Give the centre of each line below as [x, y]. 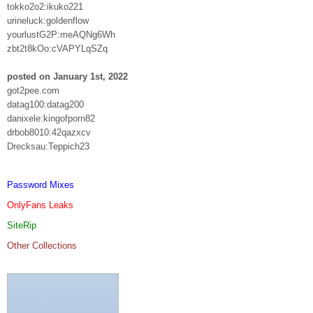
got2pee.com [33, 90]
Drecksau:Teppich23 [48, 146]
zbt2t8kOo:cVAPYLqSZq [57, 48]
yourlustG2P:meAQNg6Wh [61, 34]
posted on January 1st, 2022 [67, 76]
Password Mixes [41, 184]
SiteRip [22, 225]
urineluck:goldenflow [48, 20]
